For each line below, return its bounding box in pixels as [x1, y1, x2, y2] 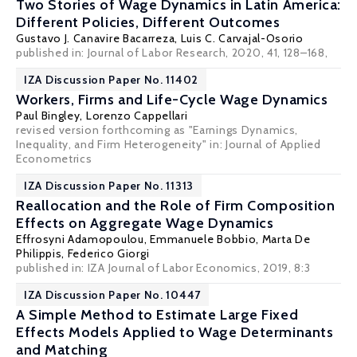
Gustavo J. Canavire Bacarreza [16, 31, 175, 45]
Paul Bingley [16, 108, 80, 123]
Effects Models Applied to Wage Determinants [16, 324, 334, 341]
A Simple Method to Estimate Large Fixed [16, 306, 299, 324]
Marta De [261, 232, 311, 246]
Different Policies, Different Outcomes [16, 14, 280, 31]
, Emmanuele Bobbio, [143, 232, 262, 246]
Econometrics [16, 151, 92, 166]
